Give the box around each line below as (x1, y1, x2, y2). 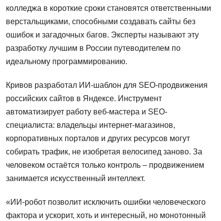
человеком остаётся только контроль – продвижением (6, 160, 204, 169)
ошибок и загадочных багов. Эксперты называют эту (6, 31, 199, 39)
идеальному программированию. (6, 57, 127, 66)
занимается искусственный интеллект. (6, 174, 145, 183)
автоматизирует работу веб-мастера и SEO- (6, 107, 167, 116)
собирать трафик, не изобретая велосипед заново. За (6, 147, 202, 156)
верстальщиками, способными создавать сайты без (6, 17, 195, 26)
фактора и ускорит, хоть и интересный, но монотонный (6, 211, 206, 220)
